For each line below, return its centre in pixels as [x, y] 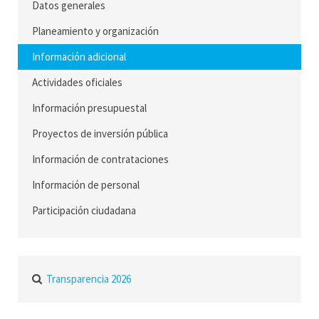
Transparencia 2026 [89, 279]
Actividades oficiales [77, 82]
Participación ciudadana [84, 210]
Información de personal [86, 185]
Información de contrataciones [100, 159]
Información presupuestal [89, 108]
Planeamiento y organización [95, 31]
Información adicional [79, 57]
